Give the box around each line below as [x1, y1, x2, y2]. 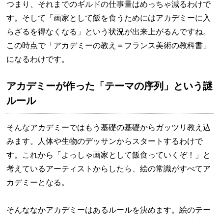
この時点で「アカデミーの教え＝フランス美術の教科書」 [6, 41, 211, 50]
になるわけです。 [6, 55, 70, 63]
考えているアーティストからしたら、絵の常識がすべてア [6, 165, 211, 173]
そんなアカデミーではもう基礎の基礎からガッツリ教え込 [6, 123, 211, 132]
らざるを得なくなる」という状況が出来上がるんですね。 [6, 27, 211, 36]
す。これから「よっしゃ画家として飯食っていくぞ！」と [6, 151, 211, 159]
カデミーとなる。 [6, 178, 70, 187]
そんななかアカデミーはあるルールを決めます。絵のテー [6, 206, 211, 214]
